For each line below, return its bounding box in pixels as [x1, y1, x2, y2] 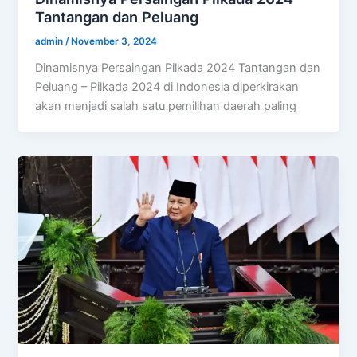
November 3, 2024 [71, 35, 158, 47]
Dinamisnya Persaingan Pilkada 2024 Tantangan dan [35, 60, 321, 75]
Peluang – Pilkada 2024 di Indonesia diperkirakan [35, 79, 300, 94]
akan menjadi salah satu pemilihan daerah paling [35, 98, 297, 113]
